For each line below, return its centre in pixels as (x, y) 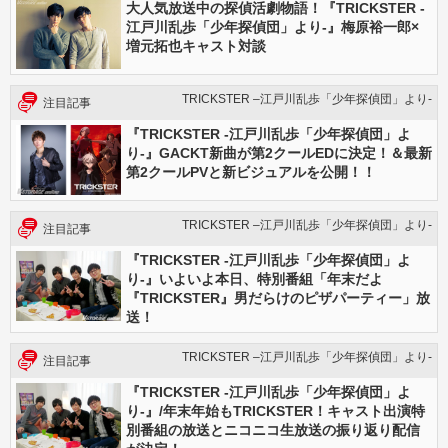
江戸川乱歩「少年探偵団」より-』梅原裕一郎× (272, 27)
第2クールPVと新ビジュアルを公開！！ (251, 172)
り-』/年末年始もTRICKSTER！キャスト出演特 (275, 411)
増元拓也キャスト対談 (196, 46)
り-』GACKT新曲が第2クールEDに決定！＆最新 (279, 153)
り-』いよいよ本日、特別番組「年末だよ (254, 279)
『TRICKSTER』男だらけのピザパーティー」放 (278, 298)
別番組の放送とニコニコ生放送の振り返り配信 (273, 430)
